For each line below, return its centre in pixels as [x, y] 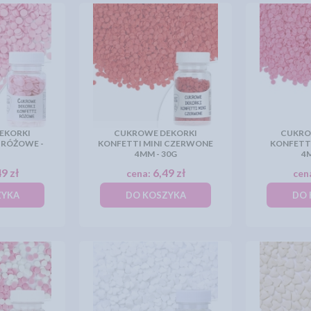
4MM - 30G [155, 154]
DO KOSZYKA [155, 195]
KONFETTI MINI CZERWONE [155, 143]
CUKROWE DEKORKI [155, 133]
